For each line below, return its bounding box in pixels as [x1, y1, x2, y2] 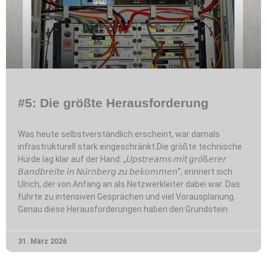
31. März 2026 [18, 237, 67, 246]
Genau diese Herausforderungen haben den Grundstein [18, 204, 228, 214]
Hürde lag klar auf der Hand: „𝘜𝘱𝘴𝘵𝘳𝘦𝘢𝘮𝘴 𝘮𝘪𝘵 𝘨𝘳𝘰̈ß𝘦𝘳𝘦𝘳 [18, 154, 226, 164]
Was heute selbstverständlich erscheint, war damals [18, 129, 220, 139]
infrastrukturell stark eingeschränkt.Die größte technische [18, 141, 242, 151]
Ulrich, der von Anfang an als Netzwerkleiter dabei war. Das [18, 179, 240, 189]
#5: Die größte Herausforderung [18, 95, 209, 110]
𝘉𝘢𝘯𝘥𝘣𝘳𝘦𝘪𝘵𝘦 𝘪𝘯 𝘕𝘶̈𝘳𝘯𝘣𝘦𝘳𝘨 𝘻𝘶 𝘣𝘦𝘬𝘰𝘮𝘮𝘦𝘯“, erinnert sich [18, 166, 232, 176]
